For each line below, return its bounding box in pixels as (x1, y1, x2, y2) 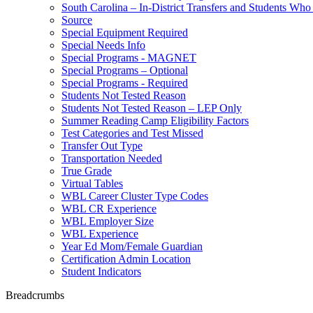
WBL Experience (61, 228, 138, 240)
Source (61, 14, 92, 26)
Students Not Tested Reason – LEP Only (61, 102, 242, 114)
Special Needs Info (61, 39, 145, 51)
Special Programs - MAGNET (61, 52, 196, 64)
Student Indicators (61, 265, 141, 277)
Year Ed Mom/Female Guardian (61, 240, 203, 252)
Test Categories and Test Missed (61, 127, 203, 139)
